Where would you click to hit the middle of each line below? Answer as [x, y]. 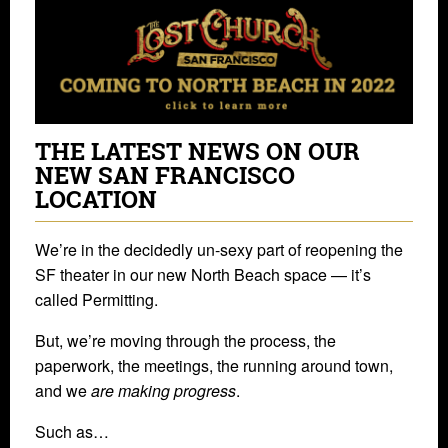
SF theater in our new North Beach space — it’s [203, 275]
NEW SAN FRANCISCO [165, 175]
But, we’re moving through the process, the [185, 341]
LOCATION [96, 199]
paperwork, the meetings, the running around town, [214, 366]
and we [63, 391]
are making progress [163, 391]
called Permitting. [96, 300]
